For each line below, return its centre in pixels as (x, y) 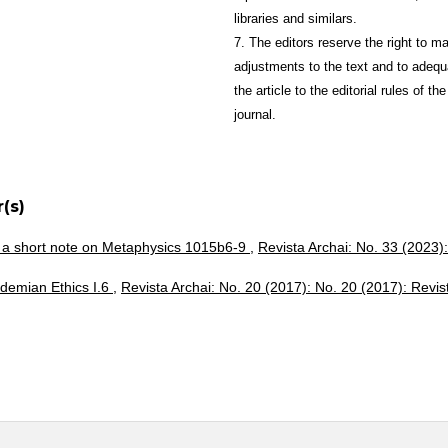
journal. (255, 114)
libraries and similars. (295, 18)
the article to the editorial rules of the (340, 90)
